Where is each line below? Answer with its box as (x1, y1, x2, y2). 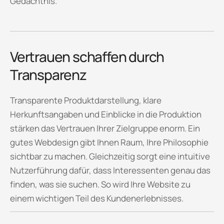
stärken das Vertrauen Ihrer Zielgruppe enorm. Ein (10, 122, 200, 134)
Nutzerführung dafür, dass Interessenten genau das (10, 164, 210, 176)
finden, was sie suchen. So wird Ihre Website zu (10, 178, 190, 190)
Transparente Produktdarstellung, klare (10, 94, 161, 106)
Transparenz (10, 65, 86, 84)
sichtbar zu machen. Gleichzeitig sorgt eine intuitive (10, 150, 210, 162)
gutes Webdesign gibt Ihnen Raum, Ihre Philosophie (10, 136, 208, 148)
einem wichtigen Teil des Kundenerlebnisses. (10, 192, 183, 204)
